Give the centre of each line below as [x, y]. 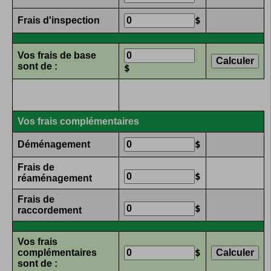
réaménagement [56, 178]
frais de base [67, 56]
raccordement [51, 211]
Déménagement [55, 145]
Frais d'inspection [59, 21]
